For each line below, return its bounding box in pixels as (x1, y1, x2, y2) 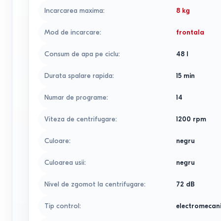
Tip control (44, 202, 79, 210)
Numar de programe (44, 93, 107, 102)
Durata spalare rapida (44, 72, 112, 80)
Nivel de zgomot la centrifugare (44, 180, 144, 188)
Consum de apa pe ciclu (44, 50, 118, 58)
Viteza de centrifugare (44, 115, 115, 123)
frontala (176, 28, 205, 37)
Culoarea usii (44, 158, 84, 167)
